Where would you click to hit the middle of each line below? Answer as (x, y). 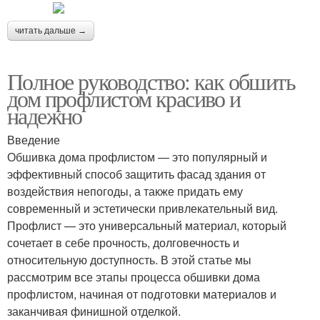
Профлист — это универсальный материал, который (147, 225)
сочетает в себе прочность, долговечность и (123, 242)
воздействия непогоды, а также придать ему (125, 191)
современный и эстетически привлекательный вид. (142, 208)
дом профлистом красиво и (124, 98)
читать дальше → (51, 30)
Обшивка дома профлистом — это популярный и (137, 156)
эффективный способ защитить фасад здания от (136, 174)
